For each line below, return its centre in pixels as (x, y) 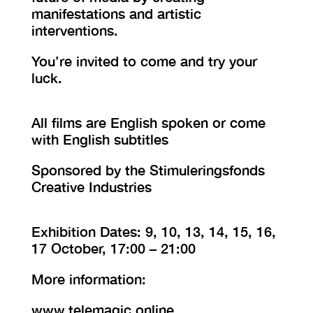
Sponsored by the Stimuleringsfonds (148, 170)
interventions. (74, 30)
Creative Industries (91, 187)
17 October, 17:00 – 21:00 (113, 248)
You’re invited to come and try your (144, 61)
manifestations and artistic (116, 13)
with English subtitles (100, 139)
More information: (88, 279)
